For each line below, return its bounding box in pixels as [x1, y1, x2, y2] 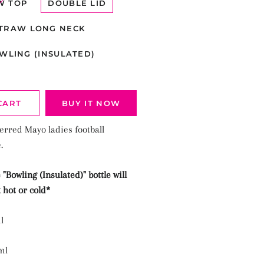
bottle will [88, 169, 127, 180]
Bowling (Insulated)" [5, 169, 88, 180]
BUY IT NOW [62, 98, 121, 108]
